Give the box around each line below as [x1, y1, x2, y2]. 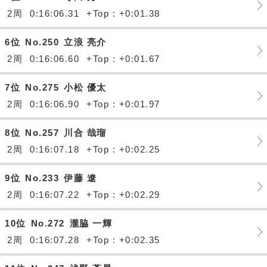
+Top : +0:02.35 [86, 235, 160, 245]
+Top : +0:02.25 [86, 144, 160, 154]
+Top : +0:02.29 [86, 190, 160, 200]
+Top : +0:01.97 [86, 99, 160, 109]
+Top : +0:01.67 [86, 54, 160, 64]
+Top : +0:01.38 [86, 8, 160, 18]
